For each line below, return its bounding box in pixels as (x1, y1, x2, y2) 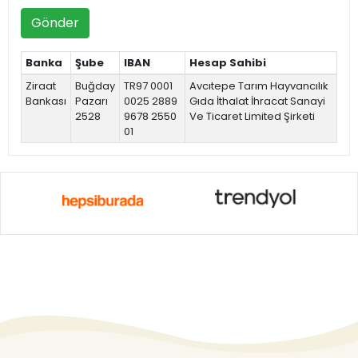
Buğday (74, 78, 115, 93)
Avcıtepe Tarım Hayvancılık (189, 78, 328, 93)
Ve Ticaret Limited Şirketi (189, 108, 315, 124)
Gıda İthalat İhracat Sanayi (189, 93, 325, 109)
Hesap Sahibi (189, 54, 266, 70)
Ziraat (25, 78, 56, 93)
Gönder (31, 13, 79, 32)
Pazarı (74, 93, 108, 109)
